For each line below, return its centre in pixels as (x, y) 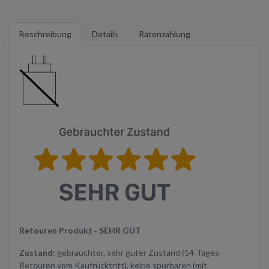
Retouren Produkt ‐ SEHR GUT (80, 230)
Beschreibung (45, 34)
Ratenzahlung (165, 34)
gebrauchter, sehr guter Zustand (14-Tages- (139, 252)
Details (105, 34)
